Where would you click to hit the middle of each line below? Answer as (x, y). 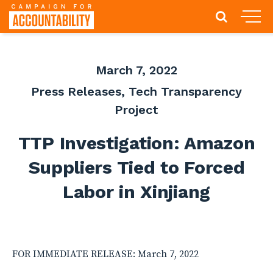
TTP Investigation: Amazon (136, 143)
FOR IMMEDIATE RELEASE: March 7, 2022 (105, 254)
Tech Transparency (185, 91)
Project (136, 110)
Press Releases (76, 91)
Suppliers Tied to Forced (136, 167)
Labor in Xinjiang (136, 192)
